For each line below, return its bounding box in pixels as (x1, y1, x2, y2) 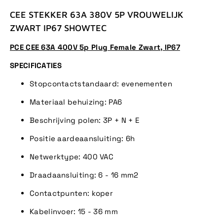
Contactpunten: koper (30, 188, 113, 198)
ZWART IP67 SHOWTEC (10, 23, 107, 34)
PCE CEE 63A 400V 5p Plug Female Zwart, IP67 (10, 42, 180, 52)
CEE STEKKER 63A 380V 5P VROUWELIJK (10, 9, 184, 20)
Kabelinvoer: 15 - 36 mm (30, 207, 118, 217)
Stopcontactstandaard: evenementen (30, 79, 172, 89)
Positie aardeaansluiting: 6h (30, 134, 135, 144)
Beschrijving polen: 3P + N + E (30, 115, 139, 125)
